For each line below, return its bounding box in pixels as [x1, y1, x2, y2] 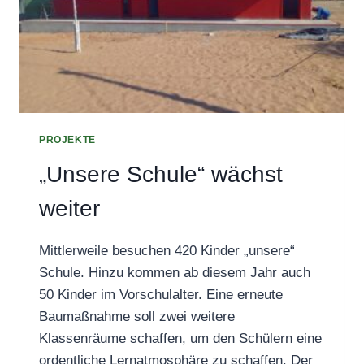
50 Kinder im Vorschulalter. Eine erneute [39, 286, 283, 302]
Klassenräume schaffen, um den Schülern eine [39, 330, 322, 346]
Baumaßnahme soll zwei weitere [39, 308, 235, 324]
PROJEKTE [39, 134, 96, 145]
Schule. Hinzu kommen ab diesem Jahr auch [39, 264, 310, 280]
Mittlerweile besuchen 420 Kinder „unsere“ [39, 242, 295, 258]
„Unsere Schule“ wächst [39, 161, 283, 187]
